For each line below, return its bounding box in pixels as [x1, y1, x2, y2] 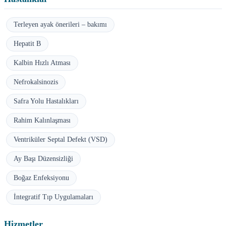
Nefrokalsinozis [14, 78, 58, 86]
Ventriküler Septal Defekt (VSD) [14, 135, 107, 143]
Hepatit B [14, 39, 41, 47]
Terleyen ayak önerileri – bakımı [14, 20, 107, 28]
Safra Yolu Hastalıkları [14, 97, 79, 105]
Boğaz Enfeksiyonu [14, 174, 69, 182]
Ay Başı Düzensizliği [14, 154, 73, 162]
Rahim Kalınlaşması [14, 116, 71, 124]
